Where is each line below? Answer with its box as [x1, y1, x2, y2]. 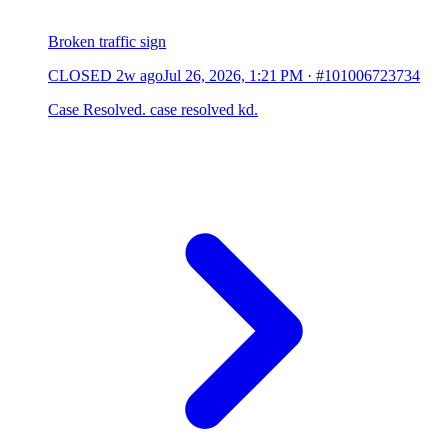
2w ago [116, 67, 163, 85]
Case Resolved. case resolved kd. [48, 101, 258, 119]
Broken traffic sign [48, 33, 166, 51]
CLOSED [48, 67, 112, 85]
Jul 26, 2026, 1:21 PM [163, 67, 303, 85]
